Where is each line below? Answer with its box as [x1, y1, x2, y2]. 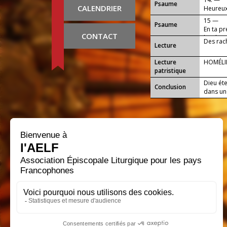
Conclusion [155, 83, 186, 92]
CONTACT [82, 31, 118, 42]
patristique [155, 66, 186, 75]
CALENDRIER [78, 3, 122, 14]
